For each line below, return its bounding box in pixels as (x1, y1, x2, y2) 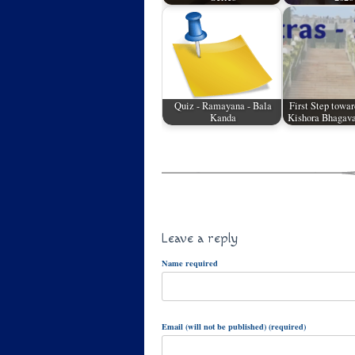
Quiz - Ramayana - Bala (174, 99, 273, 113)
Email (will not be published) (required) (162, 320, 306, 333)
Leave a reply (162, 230, 238, 246)
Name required (162, 257, 218, 269)
